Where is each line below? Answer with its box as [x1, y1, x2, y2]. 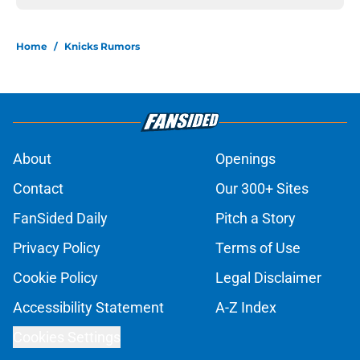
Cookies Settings [13, 329, 121, 346]
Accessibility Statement [13, 299, 164, 317]
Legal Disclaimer [215, 269, 321, 287]
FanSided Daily [13, 210, 108, 227]
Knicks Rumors [64, 40, 140, 53]
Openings [215, 150, 276, 168]
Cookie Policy [13, 269, 98, 287]
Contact [13, 180, 63, 198]
